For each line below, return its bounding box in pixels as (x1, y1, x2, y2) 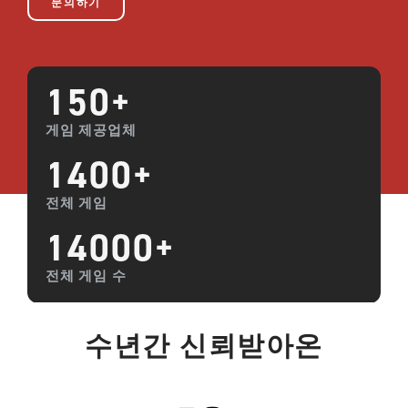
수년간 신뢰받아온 (85, 328, 323, 365)
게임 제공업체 (46, 121, 137, 140)
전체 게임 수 (46, 267, 127, 286)
